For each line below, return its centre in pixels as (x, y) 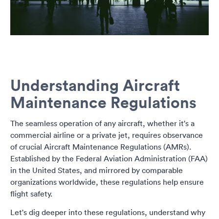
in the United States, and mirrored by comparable (97, 170)
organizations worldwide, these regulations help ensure (107, 182)
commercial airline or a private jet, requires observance (107, 135)
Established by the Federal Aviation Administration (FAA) (109, 159)
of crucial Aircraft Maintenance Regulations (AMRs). (101, 147)
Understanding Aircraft (95, 85)
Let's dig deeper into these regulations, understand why (108, 212)
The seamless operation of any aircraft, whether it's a (102, 123)
